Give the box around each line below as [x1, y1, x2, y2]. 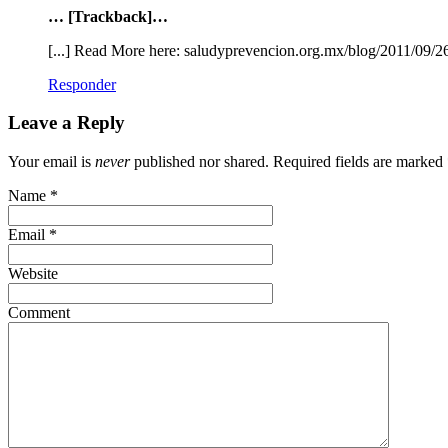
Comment [8, 303, 70, 321]
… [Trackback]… [48, 7, 168, 25]
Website [8, 264, 58, 282]
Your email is [8, 152, 95, 170]
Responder [48, 75, 116, 93]
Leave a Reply [8, 112, 125, 134]
